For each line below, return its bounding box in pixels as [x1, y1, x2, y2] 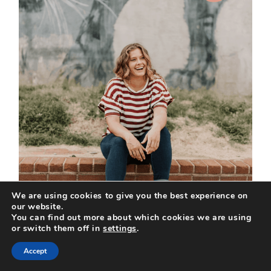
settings [103, 223, 137, 234]
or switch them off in [11, 223, 103, 234]
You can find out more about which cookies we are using [11, 212, 252, 223]
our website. [11, 201, 64, 212]
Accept [24, 246, 47, 256]
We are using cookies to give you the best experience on [11, 190, 249, 201]
